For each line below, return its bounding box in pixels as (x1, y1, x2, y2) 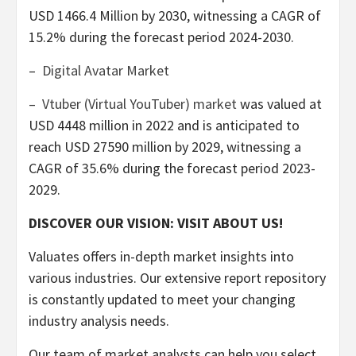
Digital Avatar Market (42, 61, 169, 80)
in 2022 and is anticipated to (129, 116, 300, 135)
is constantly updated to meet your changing (29, 290, 296, 309)
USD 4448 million (29, 116, 129, 135)
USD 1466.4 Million (29, 6, 138, 25)
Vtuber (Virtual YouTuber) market (42, 95, 237, 114)
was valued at (237, 95, 322, 114)
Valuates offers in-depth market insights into (29, 247, 294, 266)
